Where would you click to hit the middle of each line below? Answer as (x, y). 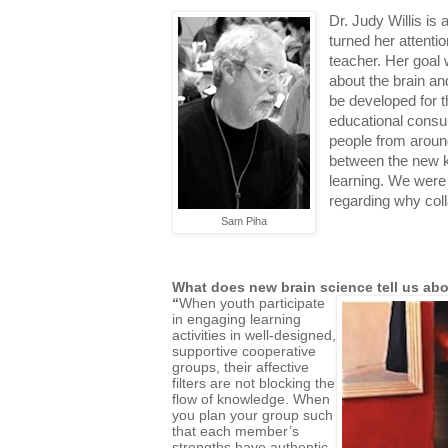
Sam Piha (244, 220)
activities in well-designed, (254, 334)
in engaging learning (236, 318)
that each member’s (235, 430)
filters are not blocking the (253, 382)
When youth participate (252, 302)
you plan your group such (252, 414)
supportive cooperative (244, 350)
